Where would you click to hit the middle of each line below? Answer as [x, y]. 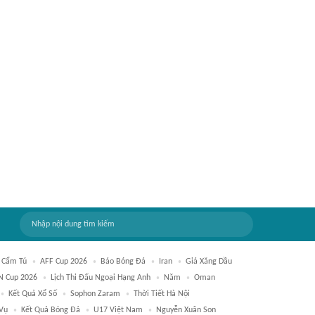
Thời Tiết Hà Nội [162, 294]
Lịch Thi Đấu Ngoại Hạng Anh [101, 278]
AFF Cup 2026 [64, 262]
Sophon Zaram [95, 294]
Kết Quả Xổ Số [33, 294]
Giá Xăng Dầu [209, 262]
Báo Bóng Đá [123, 262]
